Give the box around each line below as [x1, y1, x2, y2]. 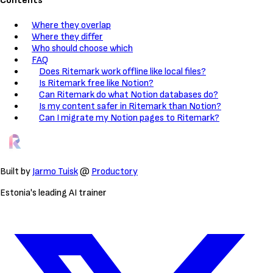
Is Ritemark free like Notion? [39, 77, 154, 89]
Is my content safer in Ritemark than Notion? [39, 100, 221, 112]
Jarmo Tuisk [32, 165, 78, 177]
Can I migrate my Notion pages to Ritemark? [39, 112, 219, 124]
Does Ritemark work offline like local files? [39, 65, 206, 77]
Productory [91, 165, 138, 177]
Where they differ [32, 30, 103, 43]
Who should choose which [32, 42, 133, 54]
